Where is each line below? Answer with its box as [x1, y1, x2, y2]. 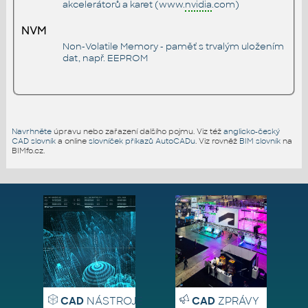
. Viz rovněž [195, 135, 239, 146]
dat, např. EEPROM [62, 52, 148, 65]
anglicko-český [223, 126, 280, 136]
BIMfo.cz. [11, 145, 45, 155]
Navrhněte [11, 126, 52, 136]
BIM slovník [239, 135, 280, 146]
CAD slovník [11, 135, 56, 146]
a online [55, 135, 89, 146]
